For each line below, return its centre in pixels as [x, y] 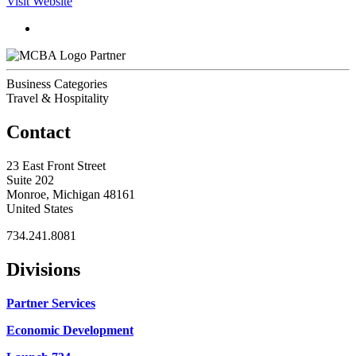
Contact [39, 132]
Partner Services [51, 303]
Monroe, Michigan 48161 [71, 194]
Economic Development [70, 330]
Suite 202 [30, 180]
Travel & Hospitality [58, 98]
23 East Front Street [56, 165]
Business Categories [57, 83]
